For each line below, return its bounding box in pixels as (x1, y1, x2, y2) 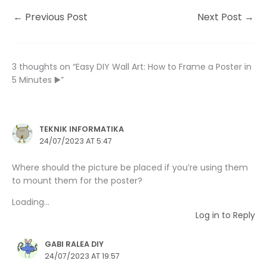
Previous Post (23, 10, 88, 24)
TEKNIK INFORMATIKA (39, 123, 124, 134)
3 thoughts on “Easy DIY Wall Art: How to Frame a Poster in (12, 60, 252, 73)
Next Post (197, 10, 244, 24)
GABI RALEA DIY (45, 238, 104, 249)
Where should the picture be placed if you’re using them (12, 161, 248, 173)
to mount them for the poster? (12, 174, 142, 187)
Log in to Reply (195, 209, 255, 221)
